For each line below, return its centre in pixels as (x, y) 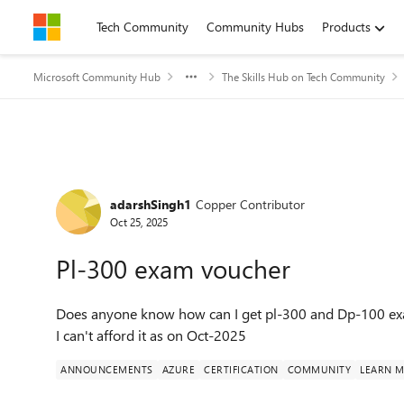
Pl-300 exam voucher (173, 268)
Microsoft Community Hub (97, 77)
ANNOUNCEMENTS (107, 369)
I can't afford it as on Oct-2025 (151, 335)
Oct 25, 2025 (139, 221)
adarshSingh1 (151, 204)
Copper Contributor (250, 204)
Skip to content (93, 27)
